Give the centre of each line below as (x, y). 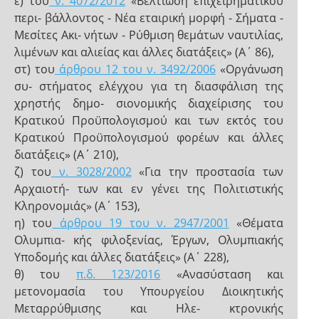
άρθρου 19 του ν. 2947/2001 (141, 223)
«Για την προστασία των (208, 172)
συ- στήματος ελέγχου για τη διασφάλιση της (149, 86)
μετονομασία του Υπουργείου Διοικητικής (149, 291)
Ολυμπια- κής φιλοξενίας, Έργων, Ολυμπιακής (149, 240)
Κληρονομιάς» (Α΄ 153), (77, 206)
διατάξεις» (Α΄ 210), (67, 155)
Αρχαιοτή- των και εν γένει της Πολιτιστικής (149, 189)
